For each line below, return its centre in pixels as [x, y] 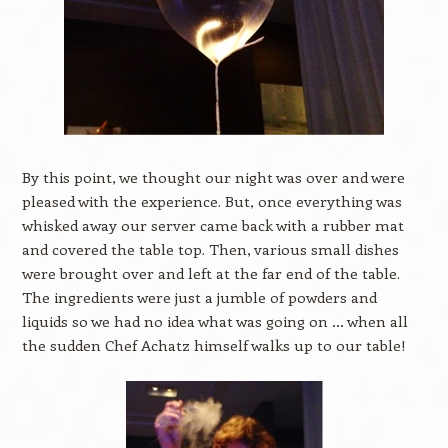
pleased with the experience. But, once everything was [211, 201]
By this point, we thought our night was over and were [213, 177]
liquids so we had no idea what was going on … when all [214, 321]
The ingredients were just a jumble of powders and [199, 297]
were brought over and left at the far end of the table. [210, 273]
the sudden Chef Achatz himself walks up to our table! [213, 345]
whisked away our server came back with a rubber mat [212, 225]
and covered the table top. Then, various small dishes [210, 249]
